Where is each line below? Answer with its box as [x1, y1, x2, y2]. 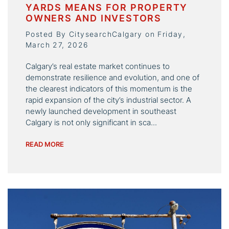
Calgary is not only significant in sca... [26, 117, 157, 127]
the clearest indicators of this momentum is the [26, 83, 192, 94]
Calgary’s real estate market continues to [26, 61, 170, 71]
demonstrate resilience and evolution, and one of [26, 72, 199, 82]
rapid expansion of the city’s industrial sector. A [26, 95, 191, 105]
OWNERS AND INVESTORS [26, 12, 162, 24]
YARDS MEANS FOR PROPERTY [26, 2, 188, 13]
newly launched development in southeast [26, 106, 176, 116]
